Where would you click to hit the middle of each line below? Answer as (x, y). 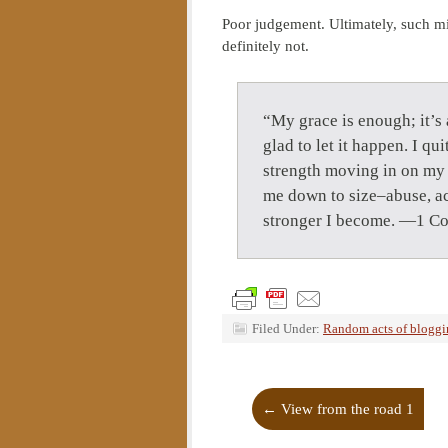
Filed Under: (287, 328)
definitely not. (265, 46)
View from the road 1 (345, 409)
